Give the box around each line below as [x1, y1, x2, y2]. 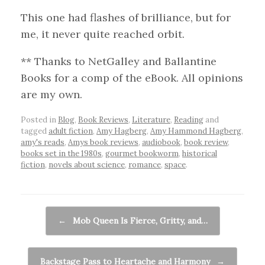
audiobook [142, 137, 180, 148]
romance [128, 160, 161, 170]
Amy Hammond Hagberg [150, 126, 241, 137]
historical [182, 148, 217, 159]
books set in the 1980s [21, 148, 102, 159]
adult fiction [49, 126, 93, 137]
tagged [21, 126, 49, 137]
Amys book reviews [68, 137, 138, 148]
